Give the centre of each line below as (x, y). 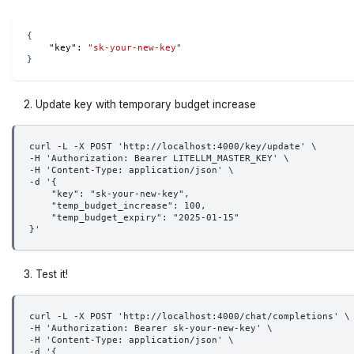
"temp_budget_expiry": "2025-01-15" (134, 217)
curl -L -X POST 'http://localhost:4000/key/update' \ (173, 146)
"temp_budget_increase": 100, (120, 205)
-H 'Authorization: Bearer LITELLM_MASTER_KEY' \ (159, 158)
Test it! (52, 275)
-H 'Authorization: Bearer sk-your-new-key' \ (151, 328)
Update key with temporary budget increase (146, 104)
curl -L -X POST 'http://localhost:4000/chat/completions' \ (189, 316)
